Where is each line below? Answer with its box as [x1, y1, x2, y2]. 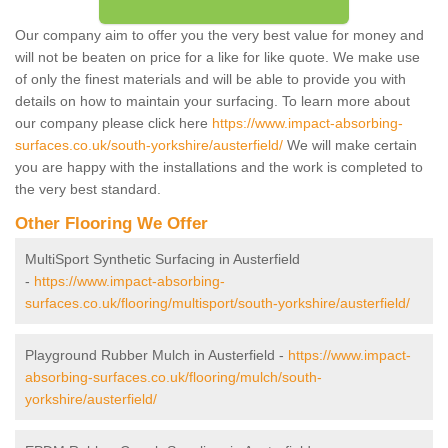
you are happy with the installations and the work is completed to [15, 158, 423, 175]
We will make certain [283, 136, 417, 153]
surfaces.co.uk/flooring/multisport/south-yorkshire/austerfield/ [25, 294, 410, 311]
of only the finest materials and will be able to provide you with [15, 70, 406, 87]
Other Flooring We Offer [15, 213, 208, 233]
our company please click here [15, 114, 212, 131]
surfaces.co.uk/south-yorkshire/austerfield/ [15, 136, 283, 153]
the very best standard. [15, 180, 161, 197]
